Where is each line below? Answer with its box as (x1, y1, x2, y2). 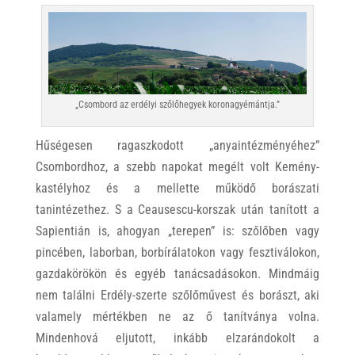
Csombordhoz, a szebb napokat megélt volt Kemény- (35, 159, 320, 175)
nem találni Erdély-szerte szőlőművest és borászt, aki (35, 288, 320, 303)
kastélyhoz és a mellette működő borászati (35, 181, 320, 197)
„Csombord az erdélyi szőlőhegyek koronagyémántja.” (74, 99, 280, 111)
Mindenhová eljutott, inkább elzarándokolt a (35, 330, 320, 346)
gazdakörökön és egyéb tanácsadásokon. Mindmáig (35, 266, 320, 282)
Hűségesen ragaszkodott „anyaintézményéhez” (35, 138, 320, 154)
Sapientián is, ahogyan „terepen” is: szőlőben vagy (35, 223, 320, 239)
